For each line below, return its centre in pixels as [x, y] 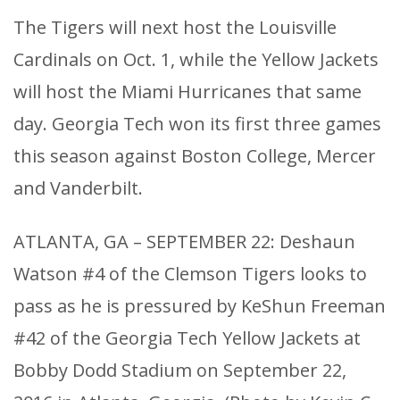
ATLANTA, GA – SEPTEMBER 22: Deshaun [184, 242]
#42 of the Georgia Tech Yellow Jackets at [187, 338]
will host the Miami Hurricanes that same [187, 92]
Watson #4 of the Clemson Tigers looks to [190, 274]
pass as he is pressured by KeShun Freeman [200, 306]
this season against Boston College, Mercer [195, 156]
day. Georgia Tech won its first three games [197, 124]
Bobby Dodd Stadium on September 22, [180, 371]
